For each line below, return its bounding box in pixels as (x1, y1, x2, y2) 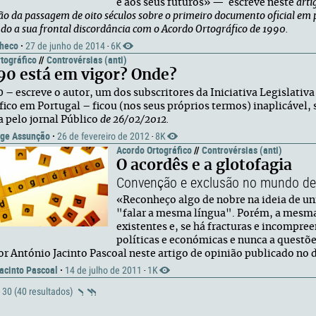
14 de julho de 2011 (65, 265, 142, 276)
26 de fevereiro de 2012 (57, 130, 150, 142)
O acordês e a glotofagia (116, 158, 292, 173)
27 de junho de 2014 (25, 40, 105, 51)
